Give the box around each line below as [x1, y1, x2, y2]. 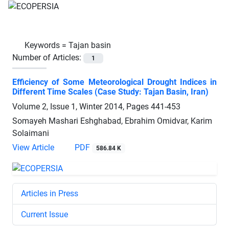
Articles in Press [21, 188, 78, 198]
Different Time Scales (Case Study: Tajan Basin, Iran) [12, 86, 209, 97]
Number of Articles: [12, 52, 83, 62]
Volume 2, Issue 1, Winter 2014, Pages [12, 101, 151, 111]
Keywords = [25, 40, 68, 50]
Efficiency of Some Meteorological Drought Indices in [12, 77, 217, 87]
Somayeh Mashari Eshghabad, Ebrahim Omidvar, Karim [12, 116, 212, 126]
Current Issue [21, 209, 68, 219]
